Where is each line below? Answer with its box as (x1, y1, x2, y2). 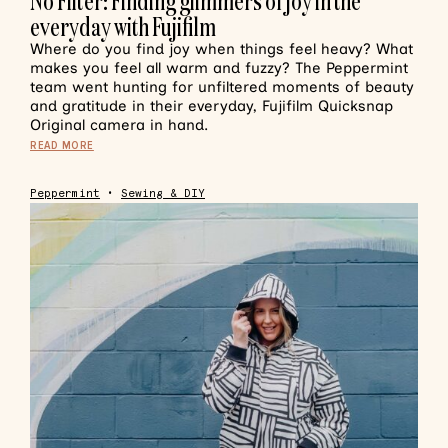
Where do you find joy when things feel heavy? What (30, 40, 413, 58)
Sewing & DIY (121, 187, 205, 200)
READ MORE (30, 138, 94, 153)
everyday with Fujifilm (30, 10, 216, 43)
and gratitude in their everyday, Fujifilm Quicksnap (30, 97, 393, 115)
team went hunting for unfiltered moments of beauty (30, 78, 414, 96)
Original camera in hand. (30, 116, 208, 134)
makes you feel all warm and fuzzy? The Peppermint (30, 59, 408, 77)
